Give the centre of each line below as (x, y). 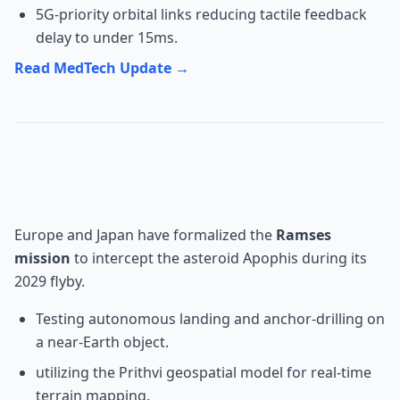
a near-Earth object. (102, 342)
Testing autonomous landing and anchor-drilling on (210, 319)
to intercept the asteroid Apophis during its (219, 258)
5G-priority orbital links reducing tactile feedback (201, 14)
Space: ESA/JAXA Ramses (176, 166)
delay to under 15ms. (107, 37)
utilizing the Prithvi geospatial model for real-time (204, 372)
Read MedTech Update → (102, 68)
